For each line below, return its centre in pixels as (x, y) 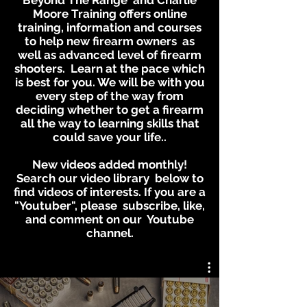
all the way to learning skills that (110, 123)
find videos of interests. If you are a (110, 192)
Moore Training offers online (110, 14)
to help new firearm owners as (110, 41)
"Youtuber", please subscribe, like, (110, 206)
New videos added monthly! (110, 164)
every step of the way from (110, 96)
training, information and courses (110, 27)
